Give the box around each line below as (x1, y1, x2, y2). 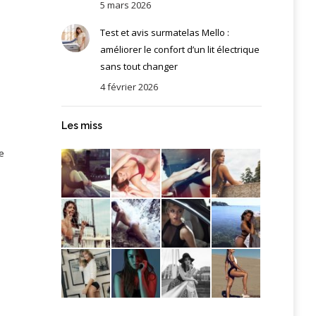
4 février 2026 (99, 80, 158, 93)
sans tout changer (99, 59, 178, 73)
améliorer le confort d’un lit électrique (99, 42, 260, 56)
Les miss (61, 119, 102, 131)
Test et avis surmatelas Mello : (99, 25, 229, 39)
